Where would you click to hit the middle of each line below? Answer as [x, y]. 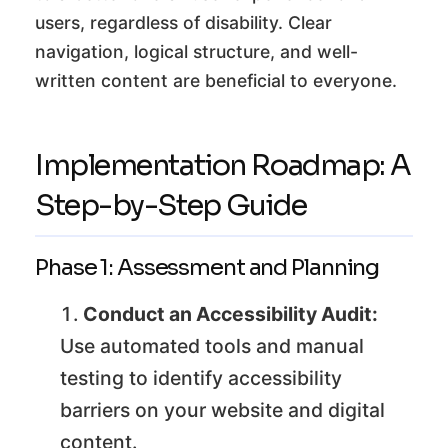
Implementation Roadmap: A [223, 165]
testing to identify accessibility [201, 378]
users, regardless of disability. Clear [183, 23]
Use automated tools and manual [212, 346]
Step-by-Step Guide [171, 205]
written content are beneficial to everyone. [216, 81]
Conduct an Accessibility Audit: [230, 314]
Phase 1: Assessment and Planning [207, 267]
